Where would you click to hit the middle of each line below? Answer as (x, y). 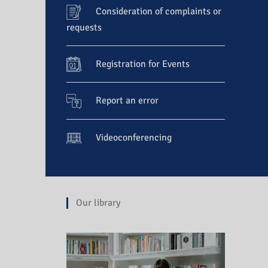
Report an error (127, 101)
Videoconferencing (134, 137)
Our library (98, 202)
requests (84, 27)
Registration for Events (143, 64)
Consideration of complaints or (159, 12)
